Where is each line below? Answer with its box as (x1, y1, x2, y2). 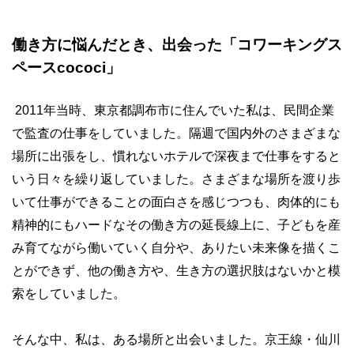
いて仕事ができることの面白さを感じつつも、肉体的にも (12, 195, 341, 209)
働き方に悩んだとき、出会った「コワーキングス (12, 36, 342, 53)
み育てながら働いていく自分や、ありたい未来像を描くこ (12, 241, 341, 254)
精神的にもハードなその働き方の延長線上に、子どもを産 (12, 218, 341, 232)
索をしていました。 (12, 287, 126, 300)
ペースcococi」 (12, 59, 121, 76)
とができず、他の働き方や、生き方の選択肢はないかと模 (12, 264, 341, 277)
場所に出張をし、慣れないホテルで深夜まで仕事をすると (12, 149, 341, 163)
